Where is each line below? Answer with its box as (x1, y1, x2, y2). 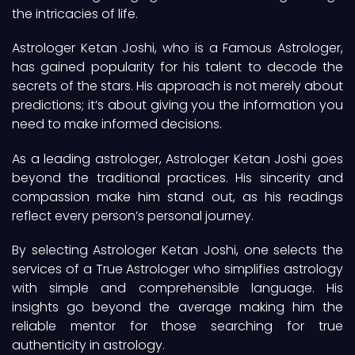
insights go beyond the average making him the (12, 297, 343, 316)
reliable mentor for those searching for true (12, 316, 343, 335)
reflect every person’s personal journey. (12, 206, 254, 225)
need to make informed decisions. (12, 115, 222, 134)
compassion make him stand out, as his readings (12, 187, 343, 206)
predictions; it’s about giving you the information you (12, 96, 343, 115)
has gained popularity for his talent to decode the (12, 58, 343, 77)
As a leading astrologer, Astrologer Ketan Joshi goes (12, 149, 343, 168)
